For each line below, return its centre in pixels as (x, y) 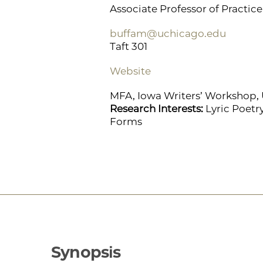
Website (130, 71)
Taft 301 (129, 46)
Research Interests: (158, 109)
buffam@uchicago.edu (168, 33)
